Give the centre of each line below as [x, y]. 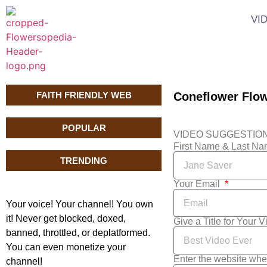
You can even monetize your [66, 247]
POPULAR [84, 128]
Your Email [198, 184]
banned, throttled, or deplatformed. [78, 233]
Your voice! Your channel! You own [80, 204]
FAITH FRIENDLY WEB [84, 95]
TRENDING [84, 161]
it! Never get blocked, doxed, [66, 218]
